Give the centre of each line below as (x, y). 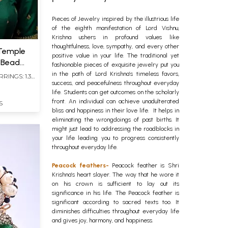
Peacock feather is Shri (144, 165)
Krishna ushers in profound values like (116, 37)
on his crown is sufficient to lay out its (116, 184)
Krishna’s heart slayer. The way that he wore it (116, 175)
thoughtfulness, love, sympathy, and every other (116, 46)
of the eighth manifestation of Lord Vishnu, (116, 28)
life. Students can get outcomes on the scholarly (116, 92)
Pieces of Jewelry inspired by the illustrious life (116, 19)
